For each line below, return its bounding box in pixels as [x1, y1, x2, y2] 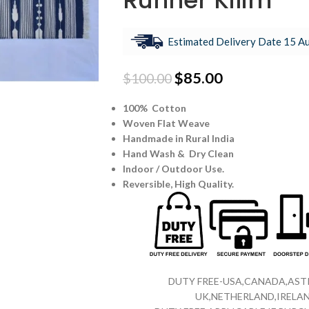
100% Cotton [122, 102, 186, 114]
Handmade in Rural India [122, 132, 235, 145]
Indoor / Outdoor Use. [122, 163, 224, 175]
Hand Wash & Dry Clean [122, 148, 234, 160]
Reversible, [122, 178, 175, 190]
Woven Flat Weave [122, 117, 210, 130]
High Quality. [174, 178, 234, 190]
